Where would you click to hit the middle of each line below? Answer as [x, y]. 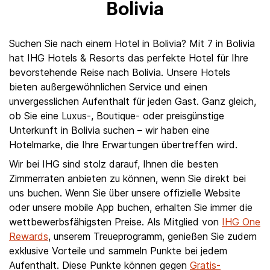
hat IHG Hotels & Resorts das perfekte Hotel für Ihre [129, 58]
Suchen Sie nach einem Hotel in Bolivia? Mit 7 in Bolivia [132, 43]
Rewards [29, 236]
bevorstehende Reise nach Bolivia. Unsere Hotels [120, 72]
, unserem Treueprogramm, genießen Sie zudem [152, 236]
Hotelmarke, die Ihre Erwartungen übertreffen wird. [123, 145]
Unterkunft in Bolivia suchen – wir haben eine [109, 130]
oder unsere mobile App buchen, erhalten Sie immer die [131, 207]
